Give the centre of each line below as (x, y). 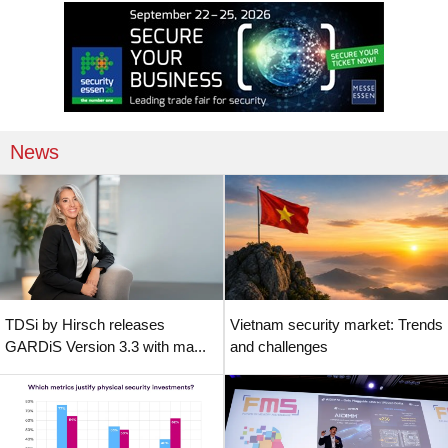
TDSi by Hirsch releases (85, 324)
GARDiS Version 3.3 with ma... (105, 346)
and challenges (279, 346)
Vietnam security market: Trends (336, 324)
